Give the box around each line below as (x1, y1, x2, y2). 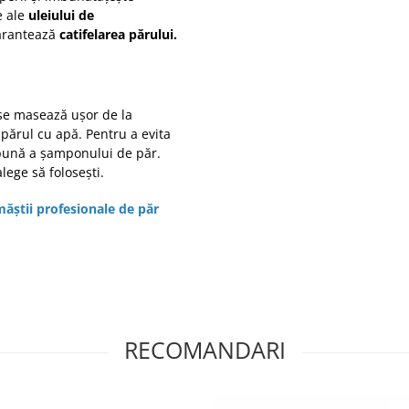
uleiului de (28, 6, 94, 25)
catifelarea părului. (59, 26, 177, 44)
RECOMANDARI (123, 334, 286, 366)
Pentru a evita (86, 125, 171, 143)
